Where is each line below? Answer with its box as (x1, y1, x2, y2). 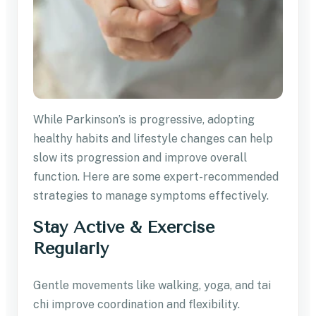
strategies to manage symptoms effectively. (33, 188, 269, 202)
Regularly (33, 238, 109, 258)
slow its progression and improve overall (33, 150, 247, 164)
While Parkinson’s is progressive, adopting (33, 112, 255, 126)
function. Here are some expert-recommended (33, 169, 279, 183)
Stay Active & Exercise (33, 217, 214, 237)
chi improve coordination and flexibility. (33, 297, 240, 311)
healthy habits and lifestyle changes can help (33, 131, 273, 145)
